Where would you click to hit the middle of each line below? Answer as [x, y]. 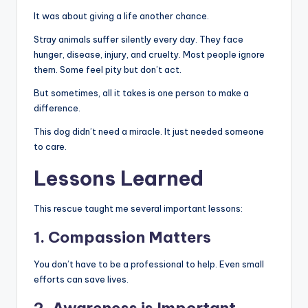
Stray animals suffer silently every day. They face [139, 40]
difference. [57, 108]
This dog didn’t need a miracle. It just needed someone [149, 132]
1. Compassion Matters [122, 238]
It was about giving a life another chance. [121, 16]
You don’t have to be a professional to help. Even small [149, 264]
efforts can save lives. [81, 279]
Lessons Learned [119, 179]
